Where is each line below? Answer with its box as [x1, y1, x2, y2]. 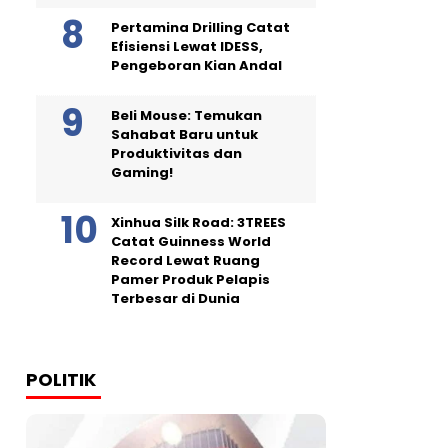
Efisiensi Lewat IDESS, [111, 36, 263, 56]
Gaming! [111, 162, 173, 182]
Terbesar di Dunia [111, 288, 240, 308]
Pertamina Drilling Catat [111, 17, 290, 37]
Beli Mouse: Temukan [111, 105, 262, 125]
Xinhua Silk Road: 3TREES [111, 212, 286, 232]
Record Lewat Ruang [111, 250, 260, 270]
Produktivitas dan [111, 143, 242, 163]
